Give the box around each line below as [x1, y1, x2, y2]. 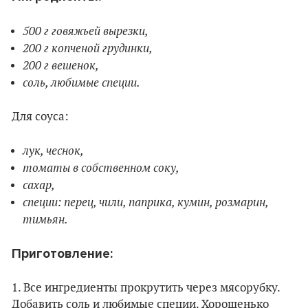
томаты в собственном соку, [23, 160, 179, 176]
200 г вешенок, [23, 58, 99, 74]
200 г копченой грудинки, [23, 41, 153, 56]
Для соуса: [12, 110, 69, 124]
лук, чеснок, [23, 143, 84, 159]
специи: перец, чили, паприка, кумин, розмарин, [23, 195, 268, 210]
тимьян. [23, 212, 68, 228]
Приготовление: [12, 246, 113, 262]
